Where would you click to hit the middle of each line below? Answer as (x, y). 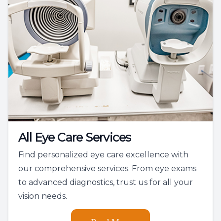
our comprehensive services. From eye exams (107, 168)
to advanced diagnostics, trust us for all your (106, 182)
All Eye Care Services (75, 137)
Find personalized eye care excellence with (103, 154)
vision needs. (43, 196)
